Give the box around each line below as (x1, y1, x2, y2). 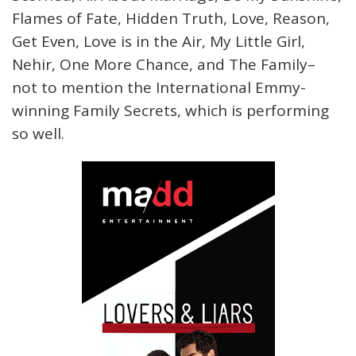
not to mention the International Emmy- (12, 77, 306, 98)
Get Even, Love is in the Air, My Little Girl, (12, 31, 305, 52)
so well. (12, 123, 64, 144)
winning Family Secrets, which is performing (12, 100, 329, 121)
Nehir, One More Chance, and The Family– (12, 54, 315, 75)
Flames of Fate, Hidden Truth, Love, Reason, (12, 8, 330, 29)
